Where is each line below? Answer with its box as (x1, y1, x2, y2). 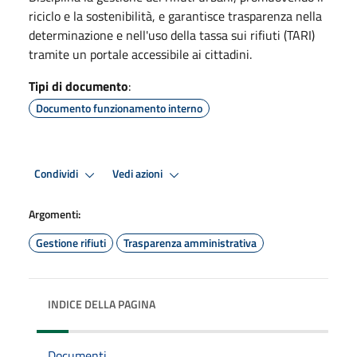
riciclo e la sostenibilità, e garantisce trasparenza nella (29, 6, 322, 25)
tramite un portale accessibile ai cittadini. (29, 44, 252, 64)
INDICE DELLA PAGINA (48, 295, 155, 312)
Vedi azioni (112, 165, 165, 183)
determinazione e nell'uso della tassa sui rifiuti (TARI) (29, 25, 315, 45)
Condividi (34, 165, 80, 183)
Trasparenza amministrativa (124, 233, 257, 251)
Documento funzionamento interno (36, 99, 202, 116)
